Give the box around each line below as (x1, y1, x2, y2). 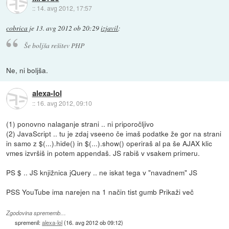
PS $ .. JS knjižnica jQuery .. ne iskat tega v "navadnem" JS (6, 167, 198, 177)
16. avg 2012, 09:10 (36, 99, 92, 108)
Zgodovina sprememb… (6, 209, 66, 217)
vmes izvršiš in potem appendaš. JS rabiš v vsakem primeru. (6, 147, 200, 158)
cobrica (6, 24, 28, 33)
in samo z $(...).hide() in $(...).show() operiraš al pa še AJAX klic (6, 138, 213, 148)
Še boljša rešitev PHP (24, 40, 84, 51)
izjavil (101, 24, 119, 33)
